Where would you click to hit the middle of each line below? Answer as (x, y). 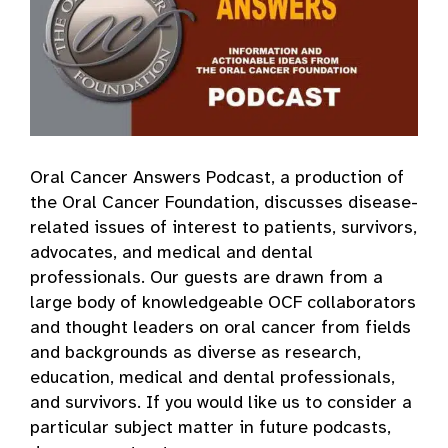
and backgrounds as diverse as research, (195, 354)
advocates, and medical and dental (171, 254)
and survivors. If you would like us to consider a (220, 404)
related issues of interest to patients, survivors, (223, 229)
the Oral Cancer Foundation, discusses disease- (223, 204)
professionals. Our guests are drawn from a (206, 279)
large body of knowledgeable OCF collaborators (222, 304)
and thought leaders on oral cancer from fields (220, 329)
